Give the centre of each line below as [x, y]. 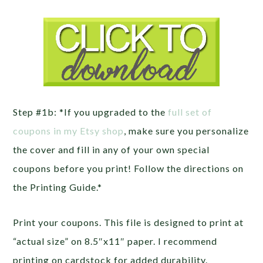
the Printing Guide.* [58, 187]
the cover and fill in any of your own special [112, 150]
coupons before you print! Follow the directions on [129, 168]
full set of [190, 112]
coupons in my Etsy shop [69, 131]
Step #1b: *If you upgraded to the [91, 112]
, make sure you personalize [187, 131]
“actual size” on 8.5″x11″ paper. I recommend [115, 241]
